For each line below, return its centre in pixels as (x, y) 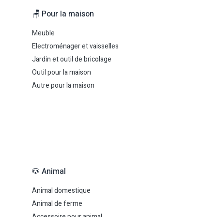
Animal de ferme (57, 204)
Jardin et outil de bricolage (72, 59)
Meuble (43, 33)
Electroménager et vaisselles (75, 46)
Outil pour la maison (62, 72)
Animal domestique (61, 191)
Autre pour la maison (63, 85)
